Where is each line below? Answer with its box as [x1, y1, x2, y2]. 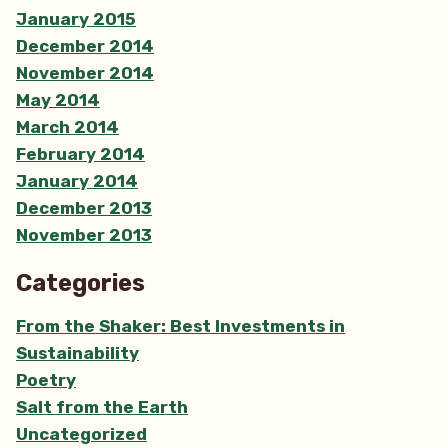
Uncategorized [16, 424, 147, 445]
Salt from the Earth [16, 397, 188, 418]
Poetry [16, 370, 76, 391]
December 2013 [16, 197, 152, 218]
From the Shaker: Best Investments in [16, 316, 345, 337]
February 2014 [16, 143, 145, 164]
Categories [16, 269, 145, 298]
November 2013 [16, 224, 152, 245]
